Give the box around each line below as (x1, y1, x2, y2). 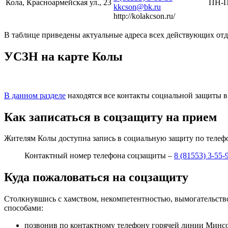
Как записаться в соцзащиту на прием (4, 110, 217, 124)
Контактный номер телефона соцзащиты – (24, 151, 174, 160)
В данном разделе (4, 91, 66, 100)
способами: (4, 204, 43, 213)
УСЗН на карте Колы (4, 49, 123, 63)
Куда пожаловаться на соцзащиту (4, 170, 188, 184)
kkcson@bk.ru (113, 2, 161, 11)
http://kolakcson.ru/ (113, 11, 175, 20)
